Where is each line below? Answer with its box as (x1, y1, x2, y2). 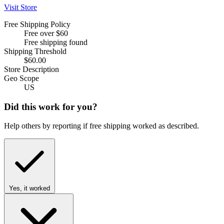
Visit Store (4, 2, 37, 11)
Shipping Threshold (4, 46, 66, 55)
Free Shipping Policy (4, 19, 70, 28)
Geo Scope (4, 73, 39, 82)
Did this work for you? (4, 101, 97, 112)
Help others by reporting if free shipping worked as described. (4, 121, 199, 130)
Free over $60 (24, 28, 68, 37)
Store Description (4, 64, 59, 73)
